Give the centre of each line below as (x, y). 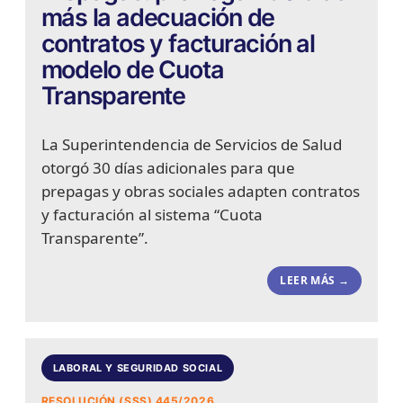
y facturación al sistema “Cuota (152, 215)
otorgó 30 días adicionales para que (168, 168)
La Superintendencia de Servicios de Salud (191, 145)
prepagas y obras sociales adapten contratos (200, 192)
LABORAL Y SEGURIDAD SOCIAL (138, 367)
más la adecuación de (158, 18)
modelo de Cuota (132, 70)
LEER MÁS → (315, 281)
